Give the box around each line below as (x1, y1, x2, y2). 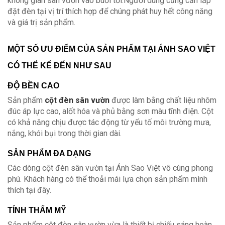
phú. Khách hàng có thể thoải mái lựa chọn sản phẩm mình (8, 174, 207, 184)
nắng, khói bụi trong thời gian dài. (8, 129, 122, 139)
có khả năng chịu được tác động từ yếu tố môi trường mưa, (8, 118, 211, 128)
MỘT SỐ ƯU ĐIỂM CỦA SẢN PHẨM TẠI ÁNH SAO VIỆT (8, 45, 215, 54)
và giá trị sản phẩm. (8, 18, 75, 28)
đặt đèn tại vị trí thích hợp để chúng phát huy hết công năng (8, 7, 212, 17)
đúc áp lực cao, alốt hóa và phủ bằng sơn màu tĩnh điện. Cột (8, 106, 213, 117)
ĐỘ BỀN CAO (8, 81, 59, 90)
